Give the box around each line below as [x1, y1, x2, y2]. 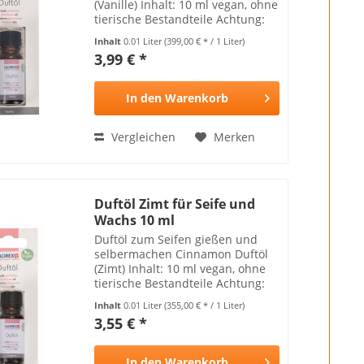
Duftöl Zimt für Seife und [94, 194, 256, 213]
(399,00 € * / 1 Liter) [164, 34, 245, 47]
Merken [214, 128, 256, 145]
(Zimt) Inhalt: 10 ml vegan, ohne [94, 260, 266, 276]
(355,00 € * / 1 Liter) [164, 298, 245, 311]
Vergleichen [108, 128, 176, 145]
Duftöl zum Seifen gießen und [94, 231, 258, 247]
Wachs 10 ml [94, 210, 175, 229]
